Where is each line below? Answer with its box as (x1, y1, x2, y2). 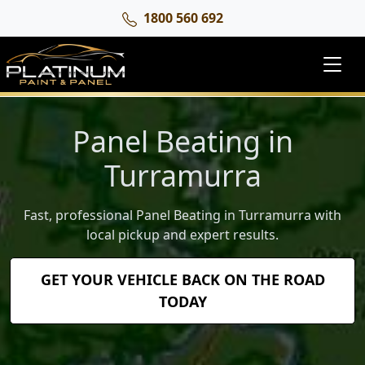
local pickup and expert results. (86, 226, 279, 244)
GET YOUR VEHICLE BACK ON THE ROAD (40, 270, 325, 289)
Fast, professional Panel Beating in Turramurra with (24, 206, 341, 224)
